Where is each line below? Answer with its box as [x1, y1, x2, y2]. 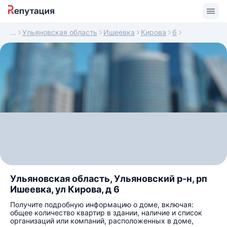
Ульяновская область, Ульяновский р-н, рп [10, 173, 207, 184]
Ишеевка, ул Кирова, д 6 [10, 184, 120, 195]
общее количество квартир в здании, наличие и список [10, 208, 202, 217]
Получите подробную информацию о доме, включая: [10, 200, 194, 209]
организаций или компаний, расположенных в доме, [10, 216, 194, 225]
